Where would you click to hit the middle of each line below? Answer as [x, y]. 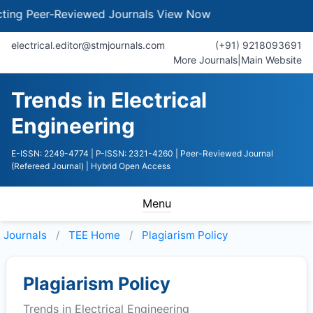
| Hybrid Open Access [128, 166]
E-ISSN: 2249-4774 [50, 153]
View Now [155, 14]
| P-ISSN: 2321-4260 [132, 153]
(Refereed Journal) [48, 166]
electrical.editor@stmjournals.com [88, 45]
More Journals [205, 60]
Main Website [271, 60]
